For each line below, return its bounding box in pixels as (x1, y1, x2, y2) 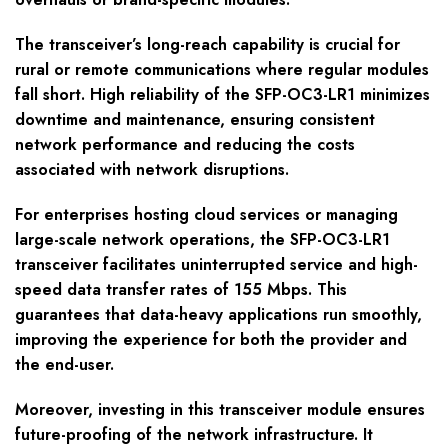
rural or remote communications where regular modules (15, 58, 429, 82)
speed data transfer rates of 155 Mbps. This (15, 278, 347, 302)
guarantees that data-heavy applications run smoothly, (15, 303, 422, 327)
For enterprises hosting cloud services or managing (15, 203, 398, 227)
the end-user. (15, 353, 114, 377)
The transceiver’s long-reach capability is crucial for (15, 33, 400, 57)
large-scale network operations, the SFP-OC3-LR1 (15, 228, 390, 252)
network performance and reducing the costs (15, 133, 355, 157)
